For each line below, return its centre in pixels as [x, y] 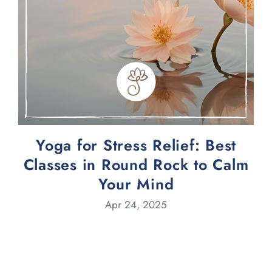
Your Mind [136, 184]
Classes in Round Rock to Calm [136, 165]
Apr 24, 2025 [136, 205]
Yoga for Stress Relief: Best [136, 145]
